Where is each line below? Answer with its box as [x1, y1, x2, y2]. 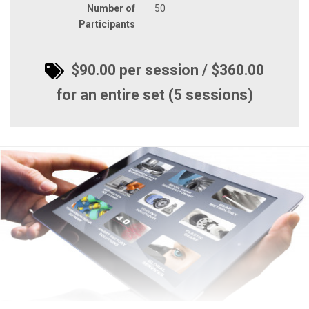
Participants [79, 18, 135, 30]
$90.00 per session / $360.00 [67, 61, 264, 79]
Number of [87, 2, 135, 14]
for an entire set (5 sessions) [56, 86, 253, 103]
